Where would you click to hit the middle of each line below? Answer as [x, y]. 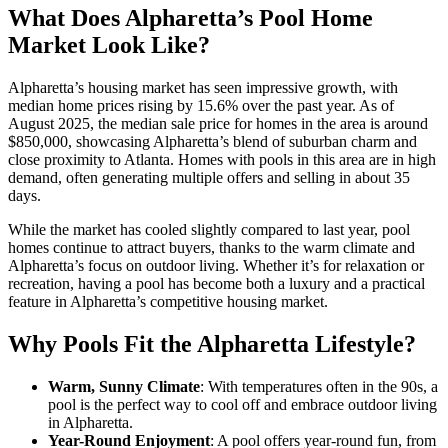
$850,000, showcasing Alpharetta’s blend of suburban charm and [212, 141]
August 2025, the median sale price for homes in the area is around [218, 123]
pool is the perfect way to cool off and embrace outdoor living [242, 404]
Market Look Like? [109, 44]
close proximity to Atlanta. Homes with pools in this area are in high [222, 159]
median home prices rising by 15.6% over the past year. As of [201, 105]
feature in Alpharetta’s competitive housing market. [168, 301]
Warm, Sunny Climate [124, 386]
